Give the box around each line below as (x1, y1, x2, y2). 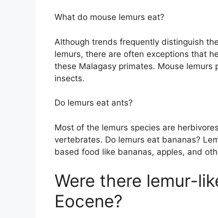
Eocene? (54, 191, 123, 212)
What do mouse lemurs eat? (54, 12, 164, 22)
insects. (54, 73, 85, 83)
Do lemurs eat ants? (54, 98, 133, 108)
